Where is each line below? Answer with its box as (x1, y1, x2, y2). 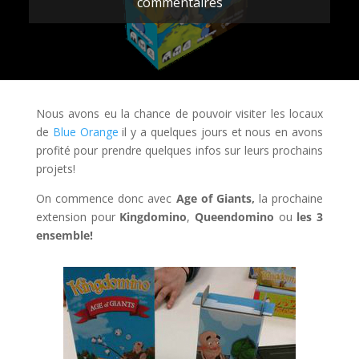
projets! (35, 161, 75, 177)
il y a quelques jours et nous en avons (118, 124, 324, 140)
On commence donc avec (35, 191, 176, 207)
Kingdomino (119, 209, 188, 225)
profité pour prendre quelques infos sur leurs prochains (35, 143, 324, 159)
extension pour (35, 209, 120, 225)
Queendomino (195, 209, 274, 225)
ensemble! (35, 228, 93, 244)
